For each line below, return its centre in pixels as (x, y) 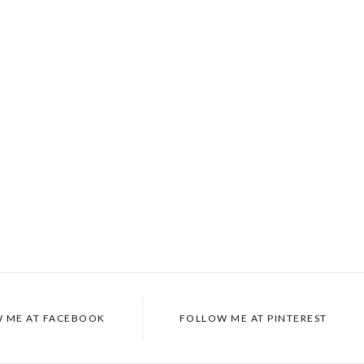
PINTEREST (296, 318)
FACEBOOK (73, 318)
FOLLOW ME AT (222, 318)
